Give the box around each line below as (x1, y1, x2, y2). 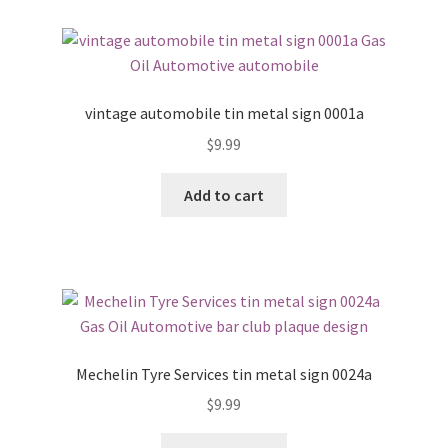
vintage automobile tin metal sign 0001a (84, 103, 364, 124)
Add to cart (184, 184, 264, 205)
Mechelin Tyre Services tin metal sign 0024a (76, 363, 372, 384)
